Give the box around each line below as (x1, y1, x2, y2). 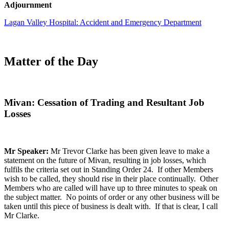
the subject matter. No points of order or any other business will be (4, 193, 219, 202)
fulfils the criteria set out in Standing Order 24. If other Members (4, 165, 213, 174)
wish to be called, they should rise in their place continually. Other (4, 174, 218, 184)
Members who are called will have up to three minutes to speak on (4, 184, 217, 193)
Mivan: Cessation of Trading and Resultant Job (4, 97, 204, 108)
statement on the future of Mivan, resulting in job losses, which (4, 156, 206, 165)
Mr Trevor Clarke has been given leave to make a (51, 147, 210, 156)
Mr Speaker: (4, 147, 51, 156)
